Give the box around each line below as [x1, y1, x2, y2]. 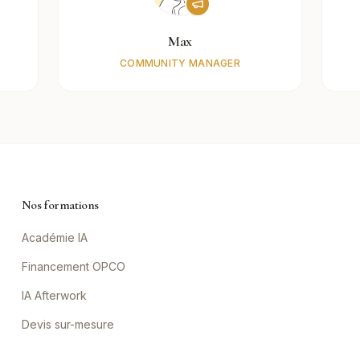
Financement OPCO [21, 260, 125, 273]
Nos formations [21, 197, 100, 213]
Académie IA [21, 231, 88, 244]
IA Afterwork [21, 288, 87, 302]
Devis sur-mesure [21, 317, 114, 331]
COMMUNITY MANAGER [119, 57, 241, 69]
